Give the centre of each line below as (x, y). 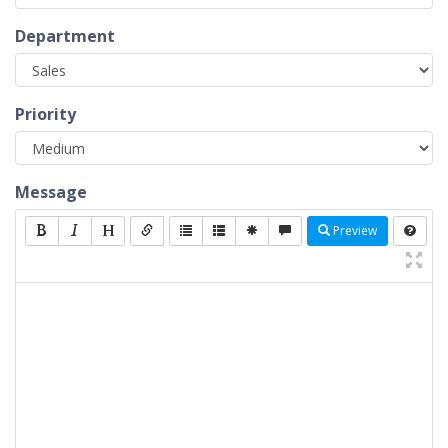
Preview (353, 230)
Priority (45, 114)
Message (51, 192)
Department (65, 36)
